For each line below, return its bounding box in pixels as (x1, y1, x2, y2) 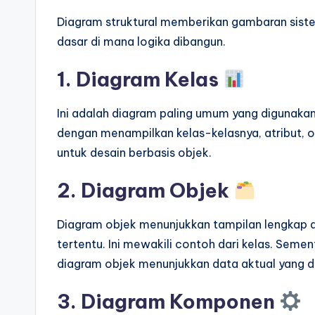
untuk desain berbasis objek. (57, 146, 212, 160)
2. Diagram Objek (57, 178, 233, 203)
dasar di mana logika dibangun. (57, 34, 226, 49)
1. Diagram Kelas (57, 67, 223, 92)
